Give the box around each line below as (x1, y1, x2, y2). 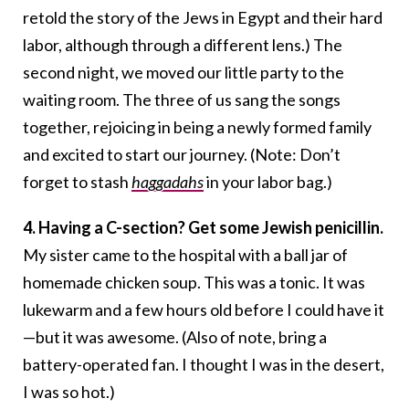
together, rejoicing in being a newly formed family (23, 117, 372, 138)
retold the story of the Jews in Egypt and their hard (23, 7, 383, 28)
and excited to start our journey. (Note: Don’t (23, 144, 341, 165)
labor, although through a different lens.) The (23, 35, 342, 56)
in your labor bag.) (204, 172, 332, 193)
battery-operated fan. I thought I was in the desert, (23, 354, 384, 375)
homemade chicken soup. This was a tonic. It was (23, 272, 365, 293)
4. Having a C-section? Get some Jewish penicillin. (23, 217, 383, 238)
